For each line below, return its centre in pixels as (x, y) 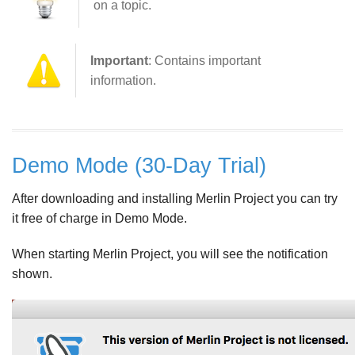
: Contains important (204, 60)
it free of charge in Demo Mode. (99, 218)
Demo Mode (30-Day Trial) (139, 165)
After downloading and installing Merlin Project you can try (175, 198)
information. (123, 80)
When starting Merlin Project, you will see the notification (170, 254)
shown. (32, 274)
